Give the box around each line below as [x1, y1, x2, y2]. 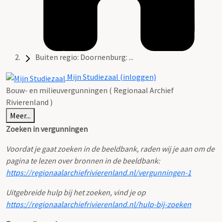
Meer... [10, 110, 31, 120]
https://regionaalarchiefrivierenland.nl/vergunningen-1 [6, 167, 191, 177]
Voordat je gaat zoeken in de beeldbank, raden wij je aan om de [6, 143, 215, 154]
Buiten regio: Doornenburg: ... [35, 52, 133, 62]
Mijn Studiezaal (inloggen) [65, 72, 156, 82]
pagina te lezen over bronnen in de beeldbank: [6, 155, 160, 166]
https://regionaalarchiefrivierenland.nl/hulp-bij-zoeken [6, 199, 191, 209]
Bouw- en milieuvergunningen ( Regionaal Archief [6, 85, 174, 95]
